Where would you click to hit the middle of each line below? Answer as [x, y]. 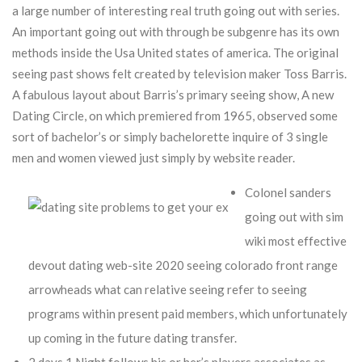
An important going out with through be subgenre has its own [176, 32]
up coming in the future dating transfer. [133, 338]
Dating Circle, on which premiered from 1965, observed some [175, 116]
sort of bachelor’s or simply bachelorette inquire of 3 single [170, 137]
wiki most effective [296, 241]
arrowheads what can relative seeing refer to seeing [168, 289]
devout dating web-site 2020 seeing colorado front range [183, 265]
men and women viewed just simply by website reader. [154, 158]
